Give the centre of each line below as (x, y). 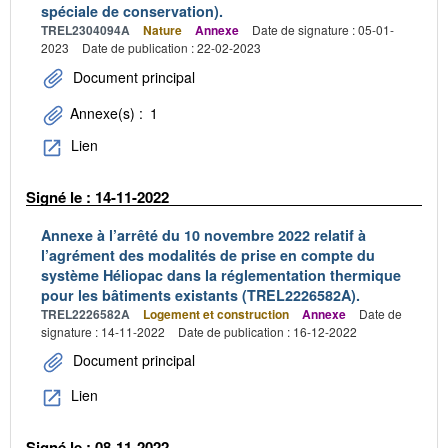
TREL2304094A (85, 30)
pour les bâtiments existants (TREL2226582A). (200, 295)
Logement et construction (216, 314)
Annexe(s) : (106, 113)
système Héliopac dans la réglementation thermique (221, 275)
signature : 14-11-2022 (103, 332)
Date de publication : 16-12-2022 (267, 332)
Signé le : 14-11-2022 (97, 196)
